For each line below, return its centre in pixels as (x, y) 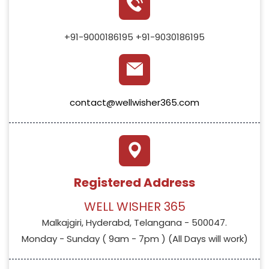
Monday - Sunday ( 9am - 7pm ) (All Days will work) (134, 239)
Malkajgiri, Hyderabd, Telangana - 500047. (134, 222)
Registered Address (134, 183)
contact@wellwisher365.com (134, 102)
